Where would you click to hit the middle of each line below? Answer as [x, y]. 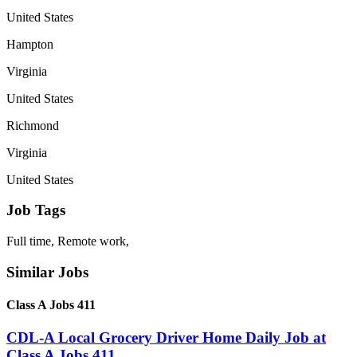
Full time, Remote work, [68, 241]
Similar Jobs [47, 272]
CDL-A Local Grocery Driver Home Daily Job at [166, 338]
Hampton [30, 44]
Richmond [33, 125]
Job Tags [36, 210]
